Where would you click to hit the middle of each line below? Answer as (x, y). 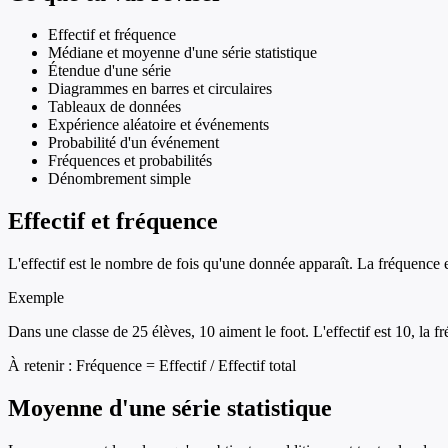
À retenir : (42, 366)
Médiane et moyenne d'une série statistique (182, 53)
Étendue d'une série (109, 71)
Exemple (36, 298)
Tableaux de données (114, 107)
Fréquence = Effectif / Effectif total (186, 366)
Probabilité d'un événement (133, 143)
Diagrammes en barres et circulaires (160, 89)
